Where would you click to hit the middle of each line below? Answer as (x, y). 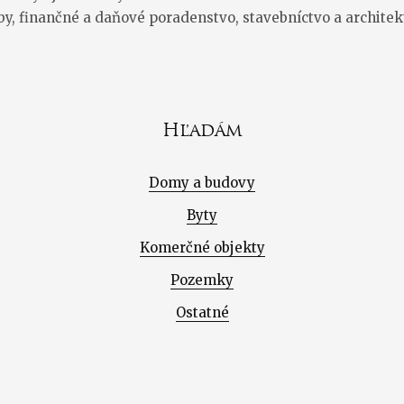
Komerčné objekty (202, 247)
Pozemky (202, 280)
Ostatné (202, 312)
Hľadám (202, 132)
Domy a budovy (202, 182)
